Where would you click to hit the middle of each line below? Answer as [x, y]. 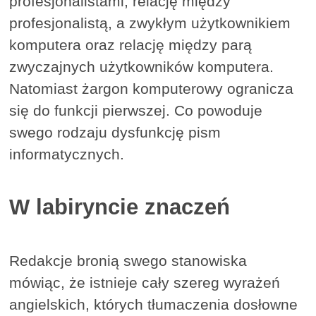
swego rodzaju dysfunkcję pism [115, 133]
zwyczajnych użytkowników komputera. [142, 67]
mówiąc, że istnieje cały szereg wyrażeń [145, 282]
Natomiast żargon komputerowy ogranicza [152, 89]
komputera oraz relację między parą [131, 45]
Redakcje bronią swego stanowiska [128, 260]
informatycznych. [67, 154]
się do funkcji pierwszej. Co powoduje [136, 111]
